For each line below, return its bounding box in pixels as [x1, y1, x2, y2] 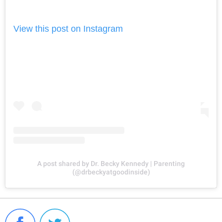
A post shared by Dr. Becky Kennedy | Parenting [37, 159, 185, 167]
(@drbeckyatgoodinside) [72, 167, 150, 176]
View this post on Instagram [13, 24, 123, 34]
